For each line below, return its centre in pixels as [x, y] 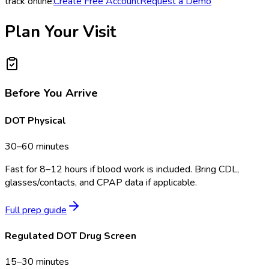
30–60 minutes [37, 146]
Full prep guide [36, 210]
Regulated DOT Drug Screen [71, 236]
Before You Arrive [51, 93]
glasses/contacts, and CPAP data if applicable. [101, 182]
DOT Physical [35, 120]
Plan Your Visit [60, 32]
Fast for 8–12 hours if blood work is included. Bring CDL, [122, 169]
